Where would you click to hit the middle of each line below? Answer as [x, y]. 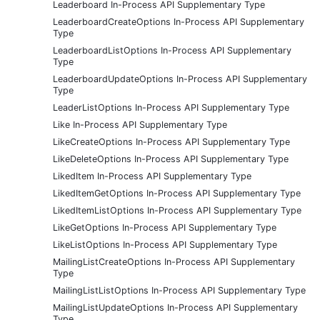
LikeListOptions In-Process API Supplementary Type [165, 244]
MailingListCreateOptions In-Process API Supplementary [174, 261]
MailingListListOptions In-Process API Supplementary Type [179, 290]
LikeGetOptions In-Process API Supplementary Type [165, 227]
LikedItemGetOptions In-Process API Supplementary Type [177, 193]
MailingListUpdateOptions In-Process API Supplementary [175, 307]
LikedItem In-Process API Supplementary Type [152, 176]
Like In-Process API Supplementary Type [140, 124]
